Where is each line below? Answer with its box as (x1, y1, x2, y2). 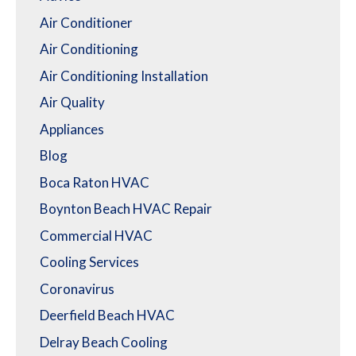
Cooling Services (40, 253, 139, 271)
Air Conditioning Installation (40, 67, 208, 84)
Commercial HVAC (40, 226, 153, 244)
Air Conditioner (40, 14, 133, 31)
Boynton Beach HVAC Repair (40, 200, 212, 218)
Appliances (40, 120, 104, 137)
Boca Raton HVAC (40, 173, 149, 191)
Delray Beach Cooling (40, 333, 168, 350)
